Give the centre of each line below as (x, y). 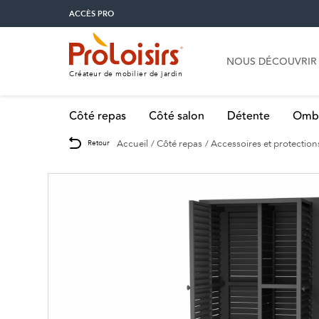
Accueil (132, 143)
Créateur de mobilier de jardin (126, 74)
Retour (99, 142)
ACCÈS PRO (91, 14)
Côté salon (177, 116)
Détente (249, 116)
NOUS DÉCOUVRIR (272, 62)
